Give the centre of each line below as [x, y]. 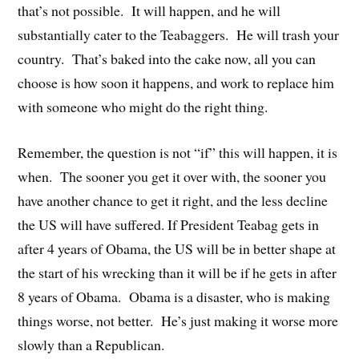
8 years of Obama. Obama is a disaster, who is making [174, 296]
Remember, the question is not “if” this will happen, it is [178, 152]
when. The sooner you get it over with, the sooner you [172, 176]
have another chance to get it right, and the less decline [173, 200]
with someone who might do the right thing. [143, 106]
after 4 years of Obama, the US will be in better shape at [177, 248]
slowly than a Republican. [91, 344]
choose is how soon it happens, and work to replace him [176, 82]
